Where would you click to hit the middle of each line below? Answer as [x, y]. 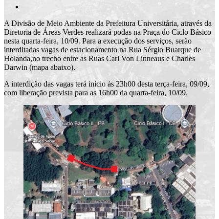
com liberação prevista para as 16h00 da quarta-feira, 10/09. [96, 92]
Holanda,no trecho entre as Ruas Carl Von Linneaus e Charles [99, 58]
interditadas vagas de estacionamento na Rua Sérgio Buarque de [102, 49]
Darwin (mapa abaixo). [40, 67]
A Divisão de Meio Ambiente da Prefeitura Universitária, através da [108, 23]
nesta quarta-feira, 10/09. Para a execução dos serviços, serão [98, 41]
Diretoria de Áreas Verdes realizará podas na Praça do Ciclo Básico [108, 32]
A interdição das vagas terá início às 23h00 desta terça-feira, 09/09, [107, 84]
